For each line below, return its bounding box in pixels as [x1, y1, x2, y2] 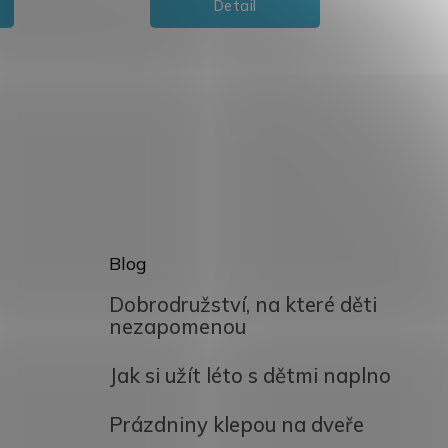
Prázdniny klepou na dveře [109, 410, 365, 437]
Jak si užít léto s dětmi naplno [109, 361, 392, 388]
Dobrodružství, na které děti [109, 290, 378, 317]
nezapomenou [109, 312, 247, 339]
